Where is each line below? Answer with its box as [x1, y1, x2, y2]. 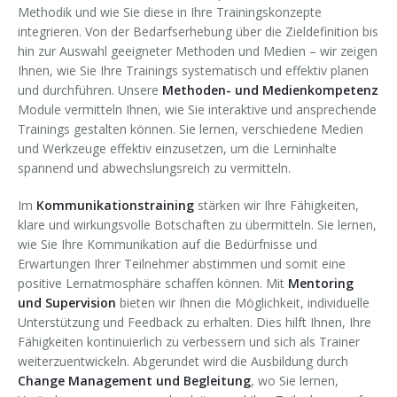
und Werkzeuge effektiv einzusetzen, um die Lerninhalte [18, 139, 337, 157]
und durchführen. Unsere [18, 81, 162, 98]
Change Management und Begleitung [18, 371, 251, 389]
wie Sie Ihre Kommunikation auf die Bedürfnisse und [18, 235, 317, 253]
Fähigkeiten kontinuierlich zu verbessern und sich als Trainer [18, 332, 360, 350]
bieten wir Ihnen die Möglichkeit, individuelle [116, 293, 370, 311]
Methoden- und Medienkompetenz [162, 81, 378, 98]
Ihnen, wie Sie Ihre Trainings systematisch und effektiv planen [18, 61, 369, 79]
